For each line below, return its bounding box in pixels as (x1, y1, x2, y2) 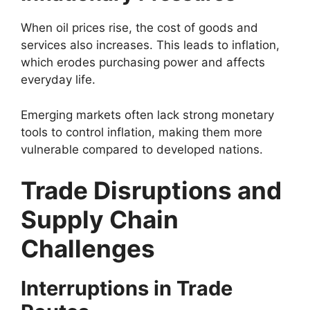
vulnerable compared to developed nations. (21, 142, 263, 156)
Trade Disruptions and (21, 176, 282, 205)
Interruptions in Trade (21, 276, 232, 300)
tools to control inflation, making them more (21, 125, 262, 139)
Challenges (21, 234, 155, 263)
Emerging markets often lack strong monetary (21, 107, 274, 122)
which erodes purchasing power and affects (21, 55, 265, 69)
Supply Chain (21, 205, 179, 234)
